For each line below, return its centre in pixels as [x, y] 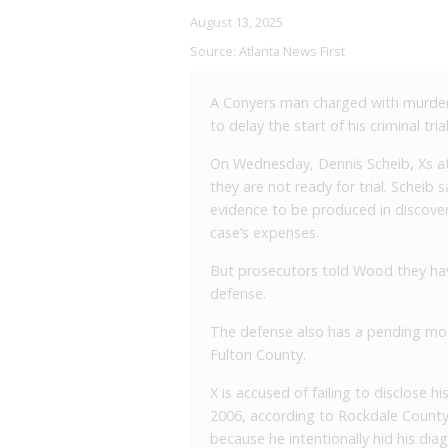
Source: [214, 51]
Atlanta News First [292, 51]
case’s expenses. [264, 233]
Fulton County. [258, 355]
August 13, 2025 [236, 22]
